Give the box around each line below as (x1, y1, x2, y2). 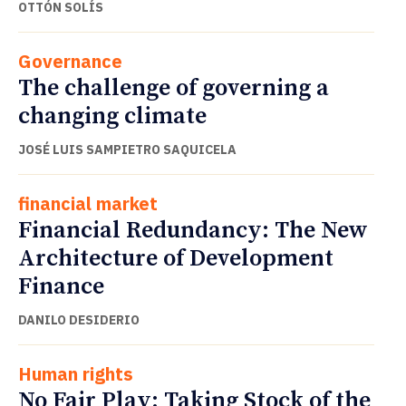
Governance (18, 48, 122, 73)
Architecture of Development (18, 243, 333, 274)
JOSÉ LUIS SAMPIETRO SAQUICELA (18, 140, 237, 158)
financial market (18, 190, 158, 216)
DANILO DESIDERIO (18, 311, 140, 328)
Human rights (18, 361, 133, 386)
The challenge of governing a (18, 72, 329, 103)
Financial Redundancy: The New (18, 215, 368, 246)
